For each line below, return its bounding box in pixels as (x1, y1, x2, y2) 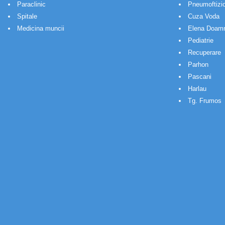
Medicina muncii (17, 24, 64, 32)
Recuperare (188, 48, 221, 56)
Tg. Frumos (188, 96, 221, 104)
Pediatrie (188, 36, 213, 44)
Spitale (17, 12, 37, 20)
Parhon (188, 60, 208, 68)
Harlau (188, 84, 206, 92)
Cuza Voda (188, 12, 219, 20)
